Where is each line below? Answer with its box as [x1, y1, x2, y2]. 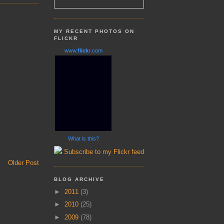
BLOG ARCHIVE [54, 176, 105, 182]
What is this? [67, 135, 99, 141]
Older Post [8, 158, 39, 166]
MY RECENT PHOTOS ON [54, 28, 135, 34]
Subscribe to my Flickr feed [62, 147, 144, 155]
